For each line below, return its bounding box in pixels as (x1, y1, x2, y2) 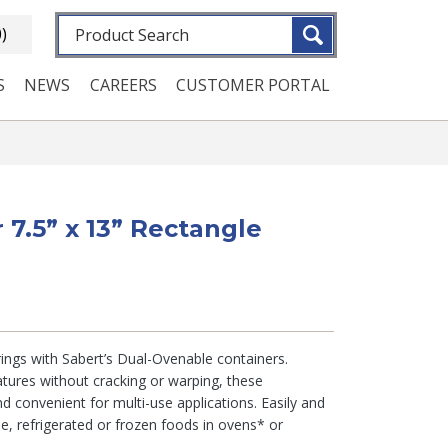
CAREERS (89, 74, 157, 96)
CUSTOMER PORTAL (175, 74, 330, 96)
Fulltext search (56, 15, 166, 37)
